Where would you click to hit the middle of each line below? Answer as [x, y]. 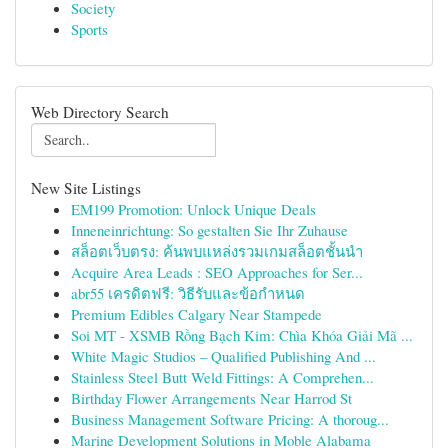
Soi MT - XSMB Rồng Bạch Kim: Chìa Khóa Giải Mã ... [242, 335]
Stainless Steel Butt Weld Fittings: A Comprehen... [222, 377]
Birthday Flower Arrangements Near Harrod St [211, 398]
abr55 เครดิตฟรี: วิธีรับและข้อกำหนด [188, 293]
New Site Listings [86, 188]
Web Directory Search [100, 112]
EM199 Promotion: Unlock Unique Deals [193, 209]
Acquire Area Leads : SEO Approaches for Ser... [217, 272]
